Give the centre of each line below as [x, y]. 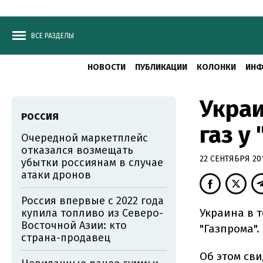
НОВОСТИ [107, 67]
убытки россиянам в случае [92, 163]
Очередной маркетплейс [85, 138]
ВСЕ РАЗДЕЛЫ [53, 36]
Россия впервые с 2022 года [92, 201]
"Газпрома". [230, 229]
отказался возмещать [77, 150]
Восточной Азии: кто [74, 225]
